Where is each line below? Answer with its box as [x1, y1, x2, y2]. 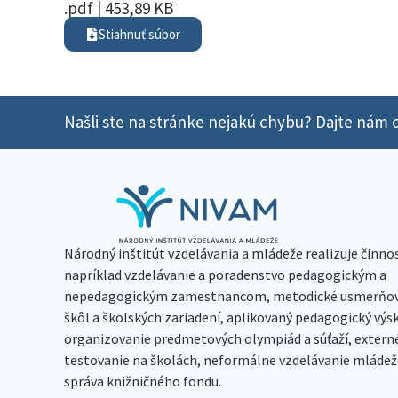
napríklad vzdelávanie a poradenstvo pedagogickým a [64, 265, 386, 283]
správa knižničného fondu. [64, 371, 221, 390]
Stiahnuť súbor [99, 25, 180, 43]
